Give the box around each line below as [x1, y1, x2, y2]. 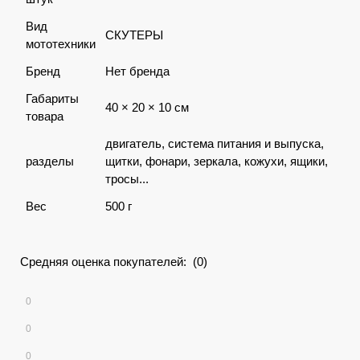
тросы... [105, 172, 149, 186]
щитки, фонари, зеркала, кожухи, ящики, [105, 154, 328, 168]
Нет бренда [105, 64, 170, 78]
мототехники [26, 37, 96, 51]
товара [26, 109, 63, 123]
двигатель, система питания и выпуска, [105, 137, 324, 150]
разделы [26, 154, 74, 168]
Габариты [26, 92, 79, 105]
